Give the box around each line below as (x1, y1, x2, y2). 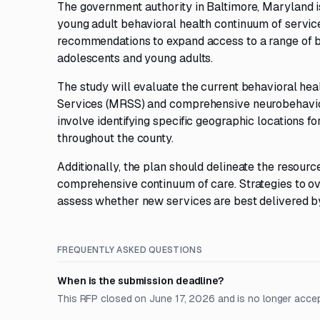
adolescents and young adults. (57, 51, 214, 66)
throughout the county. (57, 131, 174, 146)
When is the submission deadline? (57, 274, 224, 287)
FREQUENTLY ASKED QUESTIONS (57, 244, 202, 256)
